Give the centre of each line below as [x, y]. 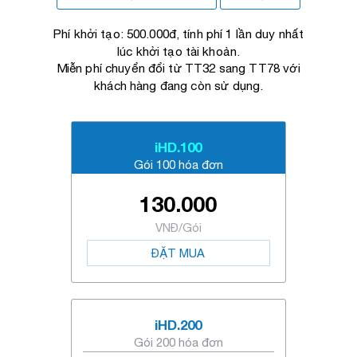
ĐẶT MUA [178, 253]
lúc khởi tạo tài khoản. [178, 51]
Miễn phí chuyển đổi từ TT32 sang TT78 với [178, 69]
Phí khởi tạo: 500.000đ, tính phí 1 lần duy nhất [178, 34]
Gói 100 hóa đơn [178, 165]
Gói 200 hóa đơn [178, 342]
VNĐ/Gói [178, 228]
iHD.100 [178, 147]
